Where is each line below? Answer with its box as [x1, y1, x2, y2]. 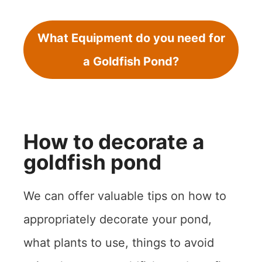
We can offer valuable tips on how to [23, 188, 226, 203]
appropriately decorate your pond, [23, 212, 212, 226]
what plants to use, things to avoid [23, 235, 214, 250]
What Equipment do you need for [37, 30, 225, 45]
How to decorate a [23, 129, 204, 154]
